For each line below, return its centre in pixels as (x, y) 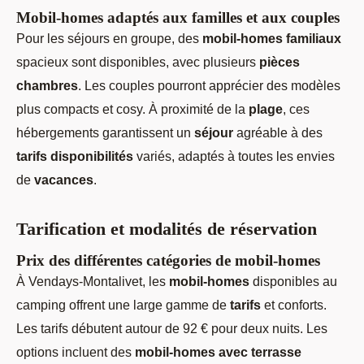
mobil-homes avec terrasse (218, 351)
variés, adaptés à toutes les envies (234, 156)
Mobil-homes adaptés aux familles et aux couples (178, 18)
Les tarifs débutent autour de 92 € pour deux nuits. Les (172, 328)
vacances (64, 180)
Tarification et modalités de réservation (167, 229)
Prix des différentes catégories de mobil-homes (168, 260)
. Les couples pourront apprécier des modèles (209, 86)
